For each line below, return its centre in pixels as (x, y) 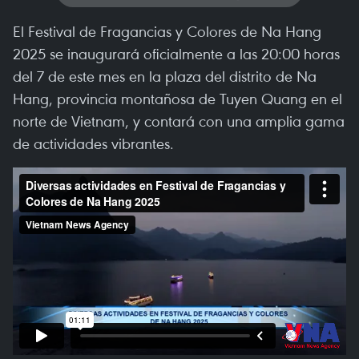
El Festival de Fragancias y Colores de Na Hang (167, 31)
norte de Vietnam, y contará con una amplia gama (179, 121)
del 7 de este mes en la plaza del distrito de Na (165, 76)
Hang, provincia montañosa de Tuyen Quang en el (177, 98)
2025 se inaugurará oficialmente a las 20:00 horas (176, 53)
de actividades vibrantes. (93, 143)
